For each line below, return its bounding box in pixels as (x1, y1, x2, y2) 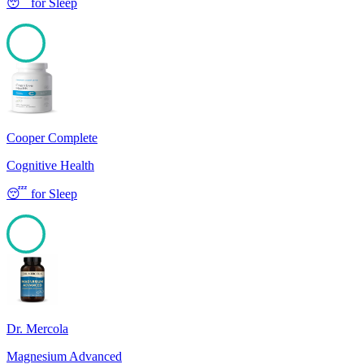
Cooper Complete (6, 131, 97, 145)
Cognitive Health (6, 158, 94, 173)
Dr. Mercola (6, 322, 68, 336)
